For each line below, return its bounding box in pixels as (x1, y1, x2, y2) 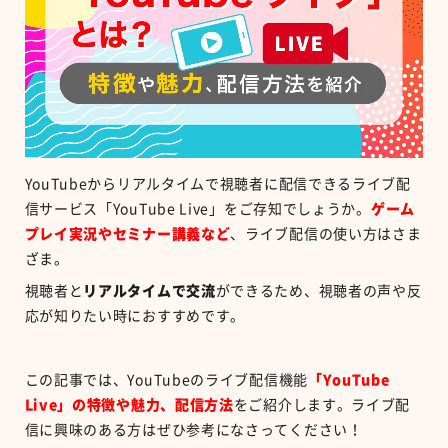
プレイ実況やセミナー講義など (24, 227, 231, 242)
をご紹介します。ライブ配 (233, 398, 411, 413)
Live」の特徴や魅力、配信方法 (24, 398, 234, 413)
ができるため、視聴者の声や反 (215, 284, 422, 299)
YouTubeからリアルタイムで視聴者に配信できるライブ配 (24, 177, 411, 192)
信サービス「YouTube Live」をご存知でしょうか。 (24, 202, 371, 217)
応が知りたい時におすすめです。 (24, 309, 246, 324)
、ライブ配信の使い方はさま (230, 227, 422, 242)
